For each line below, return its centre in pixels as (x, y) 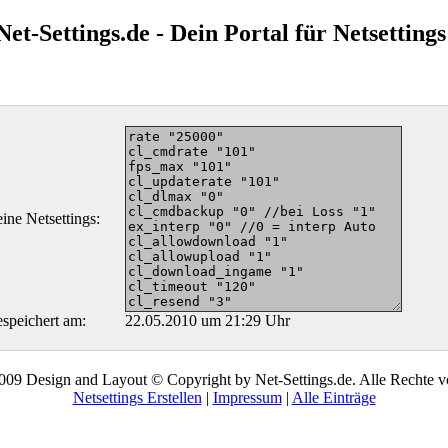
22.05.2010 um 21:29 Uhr (207, 320)
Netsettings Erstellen (137, 397)
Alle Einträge (333, 397)
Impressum (247, 397)
